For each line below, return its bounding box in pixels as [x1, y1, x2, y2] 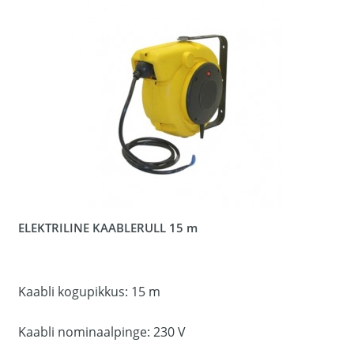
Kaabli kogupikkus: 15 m [18, 283, 160, 300]
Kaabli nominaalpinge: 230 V [18, 323, 186, 341]
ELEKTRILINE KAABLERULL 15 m [18, 220, 198, 235]
